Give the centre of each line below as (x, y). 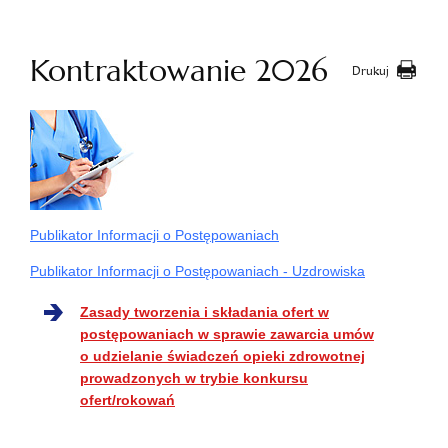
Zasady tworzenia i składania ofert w (204, 312)
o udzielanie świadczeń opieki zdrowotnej (222, 356)
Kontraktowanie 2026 (179, 71)
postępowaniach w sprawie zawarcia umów (227, 334)
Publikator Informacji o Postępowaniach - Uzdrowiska (197, 271)
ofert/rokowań (127, 400)
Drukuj (370, 71)
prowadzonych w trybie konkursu (194, 378)
